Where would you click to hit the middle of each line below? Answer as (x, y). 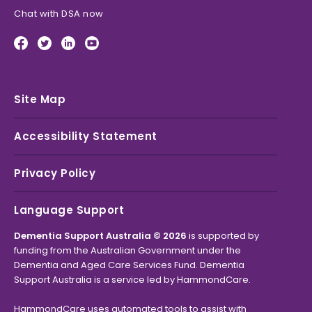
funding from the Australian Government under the (127, 250)
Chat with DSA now (59, 13)
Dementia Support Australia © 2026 (100, 235)
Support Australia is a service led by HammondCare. (132, 279)
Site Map (40, 100)
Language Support (69, 210)
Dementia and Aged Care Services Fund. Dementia (129, 265)
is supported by (223, 235)
